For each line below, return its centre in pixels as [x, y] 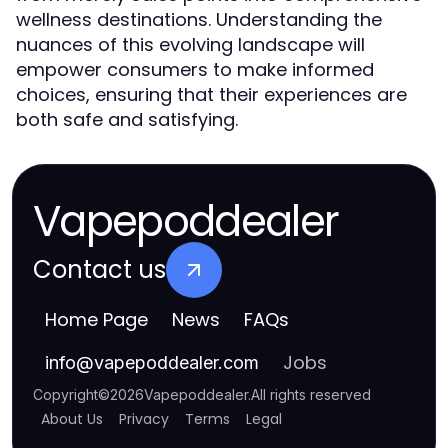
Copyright [65, 394]
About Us [72, 419]
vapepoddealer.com [176, 362]
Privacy [144, 419]
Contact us [99, 269]
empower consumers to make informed [195, 69]
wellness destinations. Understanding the [199, 19]
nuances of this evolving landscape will [190, 44]
